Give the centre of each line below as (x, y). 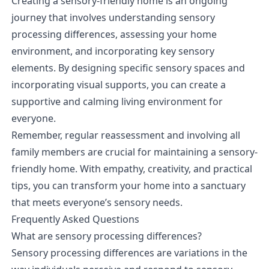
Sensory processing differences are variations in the (129, 252)
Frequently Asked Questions (75, 219)
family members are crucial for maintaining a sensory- (134, 152)
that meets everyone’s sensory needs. (97, 202)
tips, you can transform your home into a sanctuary (128, 185)
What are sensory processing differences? (106, 236)
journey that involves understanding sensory (113, 17)
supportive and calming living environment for (117, 101)
